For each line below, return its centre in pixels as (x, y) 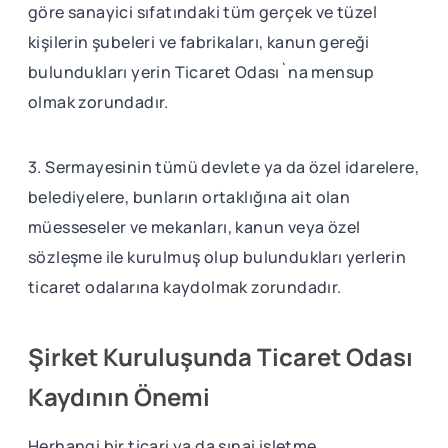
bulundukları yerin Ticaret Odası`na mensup (201, 71)
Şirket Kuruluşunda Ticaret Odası (220, 356)
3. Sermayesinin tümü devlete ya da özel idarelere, (223, 166)
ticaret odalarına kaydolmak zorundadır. (185, 286)
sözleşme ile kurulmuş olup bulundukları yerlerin (217, 256)
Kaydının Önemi (119, 396)
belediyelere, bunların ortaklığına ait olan (189, 196)
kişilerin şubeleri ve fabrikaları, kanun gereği (199, 41)
